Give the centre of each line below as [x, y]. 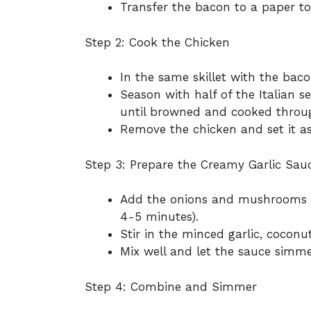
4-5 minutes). [159, 217]
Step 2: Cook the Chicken [157, 42]
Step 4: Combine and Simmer [171, 286]
